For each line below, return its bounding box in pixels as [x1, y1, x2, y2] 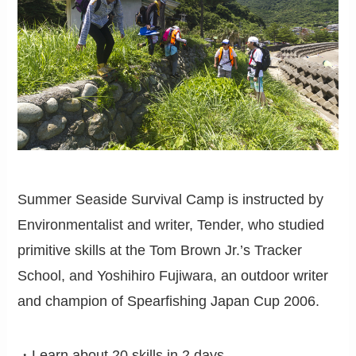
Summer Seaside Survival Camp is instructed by [17, 192, 324, 208]
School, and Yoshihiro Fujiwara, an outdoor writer [17, 268, 329, 284]
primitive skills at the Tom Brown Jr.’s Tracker [17, 242, 303, 259]
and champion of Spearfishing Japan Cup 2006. [17, 293, 320, 310]
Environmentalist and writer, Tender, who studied [17, 217, 325, 234]
